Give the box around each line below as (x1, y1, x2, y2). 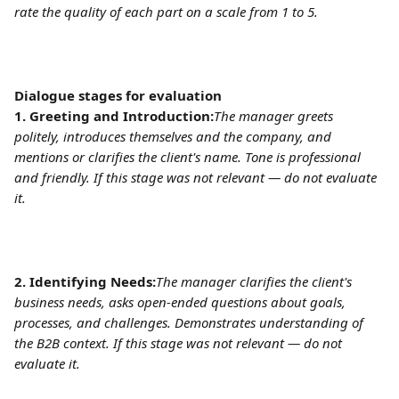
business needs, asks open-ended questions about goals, (14, 293, 349, 311)
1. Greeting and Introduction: (14, 107, 214, 125)
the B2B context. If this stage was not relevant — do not (14, 334, 346, 352)
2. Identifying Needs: (14, 273, 156, 290)
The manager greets (214, 107, 337, 125)
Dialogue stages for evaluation (14, 86, 222, 104)
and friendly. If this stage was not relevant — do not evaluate (14, 168, 380, 186)
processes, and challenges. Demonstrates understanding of (14, 313, 367, 331)
